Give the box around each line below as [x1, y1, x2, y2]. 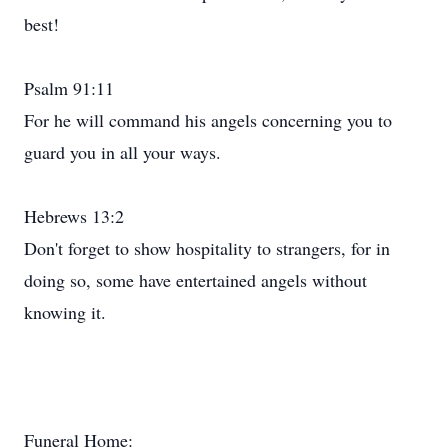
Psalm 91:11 [24, 76, 114, 100]
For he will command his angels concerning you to [24, 108, 392, 132]
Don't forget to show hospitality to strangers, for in [24, 236, 390, 260]
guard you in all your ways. [24, 140, 221, 164]
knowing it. [24, 300, 106, 324]
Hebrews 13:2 [24, 204, 124, 228]
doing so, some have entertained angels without [24, 268, 367, 292]
